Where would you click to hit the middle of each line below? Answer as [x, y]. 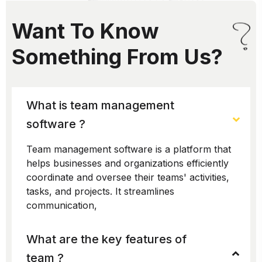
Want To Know [85, 31]
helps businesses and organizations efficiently [127, 163]
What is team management [100, 105]
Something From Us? [117, 56]
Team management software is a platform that [129, 149]
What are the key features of [106, 239]
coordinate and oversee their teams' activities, [128, 177]
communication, [62, 205]
